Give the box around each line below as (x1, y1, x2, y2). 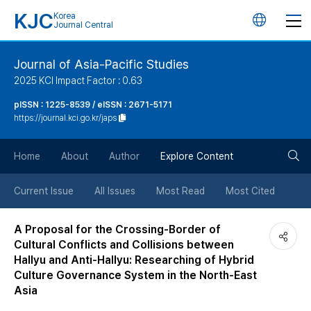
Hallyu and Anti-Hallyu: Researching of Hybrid (14, 253, 254, 267)
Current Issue (14, 185, 74, 196)
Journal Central (53, 20, 113, 30)
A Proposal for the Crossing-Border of (14, 223, 221, 236)
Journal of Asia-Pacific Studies (14, 57, 189, 72)
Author (109, 151, 140, 162)
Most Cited (226, 185, 275, 196)
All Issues (94, 185, 135, 196)
